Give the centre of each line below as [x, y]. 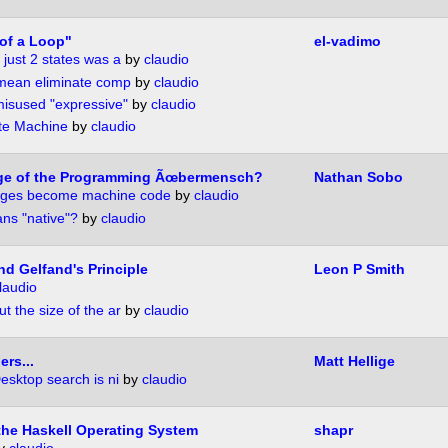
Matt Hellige [354, 361]
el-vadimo [347, 41]
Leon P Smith [359, 269]
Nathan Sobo [358, 177]
